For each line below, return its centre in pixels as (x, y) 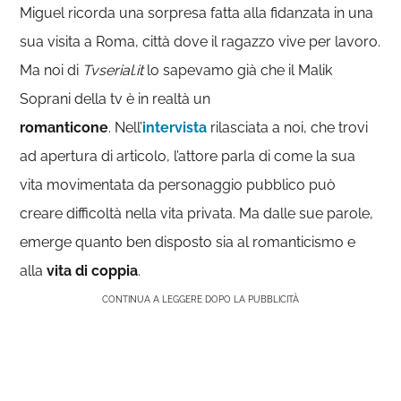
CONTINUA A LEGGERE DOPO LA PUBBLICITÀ (200, 299)
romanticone (64, 128)
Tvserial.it (111, 70)
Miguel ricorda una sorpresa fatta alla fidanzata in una (197, 13)
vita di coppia (91, 271)
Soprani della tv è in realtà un (115, 99)
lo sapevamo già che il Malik (238, 70)
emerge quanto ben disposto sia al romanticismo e (188, 242)
